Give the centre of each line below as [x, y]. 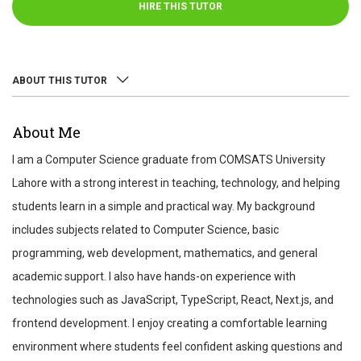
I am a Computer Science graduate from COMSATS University [169, 160]
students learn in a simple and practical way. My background [164, 206]
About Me [46, 132]
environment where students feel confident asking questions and [177, 346]
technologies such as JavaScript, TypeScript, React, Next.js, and [173, 300]
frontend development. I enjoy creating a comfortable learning [170, 323]
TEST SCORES [46, 174]
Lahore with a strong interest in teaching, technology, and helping [176, 183]
